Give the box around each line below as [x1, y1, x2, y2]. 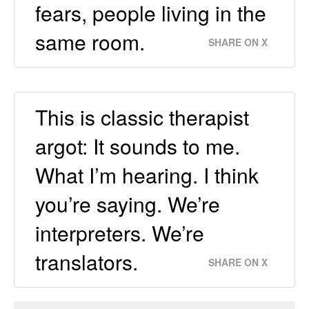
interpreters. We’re [35, 218, 204, 248]
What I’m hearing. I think [35, 160, 259, 190]
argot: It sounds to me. [35, 131, 240, 161]
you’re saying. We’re [35, 189, 220, 219]
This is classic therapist [35, 102, 249, 132]
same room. [35, 27, 145, 57]
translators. [35, 247, 138, 277]
